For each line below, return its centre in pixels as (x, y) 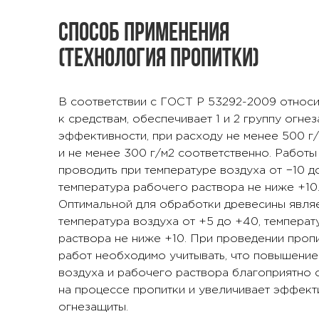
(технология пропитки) (159, 60)
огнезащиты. (93, 307)
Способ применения (144, 34)
